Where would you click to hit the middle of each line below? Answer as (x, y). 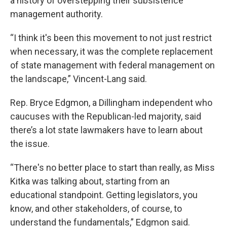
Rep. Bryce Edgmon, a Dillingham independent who (111, 103)
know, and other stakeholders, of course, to (96, 209)
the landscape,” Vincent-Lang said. (79, 79)
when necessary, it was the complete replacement (111, 52)
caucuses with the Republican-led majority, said (106, 117)
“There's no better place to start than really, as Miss (112, 168)
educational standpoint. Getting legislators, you (104, 195)
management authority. (56, 14)
